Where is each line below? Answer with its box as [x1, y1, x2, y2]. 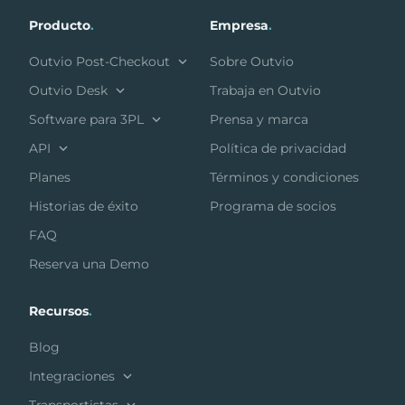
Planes [29, 169, 71, 186]
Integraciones [29, 368, 115, 385]
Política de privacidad [210, 140, 346, 157]
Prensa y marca [210, 111, 308, 128]
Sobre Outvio [210, 53, 294, 71]
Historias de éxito [29, 198, 138, 215]
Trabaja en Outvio [210, 82, 321, 99]
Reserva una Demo [29, 256, 149, 273]
